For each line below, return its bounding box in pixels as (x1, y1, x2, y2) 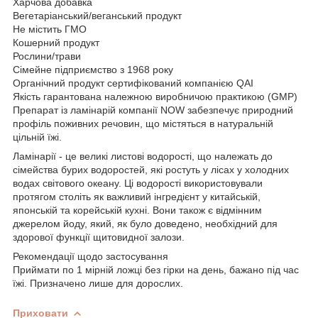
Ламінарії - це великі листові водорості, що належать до (13, 150, 273, 162)
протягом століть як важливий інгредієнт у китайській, (13, 190, 261, 202)
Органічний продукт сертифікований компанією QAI (13, 77, 253, 89)
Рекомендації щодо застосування (13, 250, 168, 262)
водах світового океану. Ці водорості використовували (13, 177, 263, 189)
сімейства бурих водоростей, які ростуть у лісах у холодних (13, 163, 289, 175)
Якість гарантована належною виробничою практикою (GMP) (13, 90, 297, 102)
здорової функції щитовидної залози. (13, 231, 185, 243)
